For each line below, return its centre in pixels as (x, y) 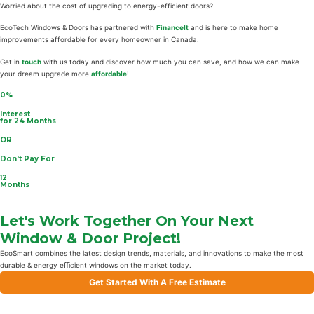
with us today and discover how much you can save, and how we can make (170, 61)
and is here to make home (233, 28)
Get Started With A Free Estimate (157, 282)
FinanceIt (172, 28)
